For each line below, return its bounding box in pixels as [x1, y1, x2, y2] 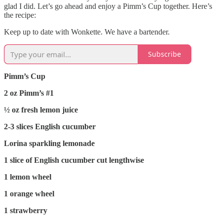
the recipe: [4, 10, 38, 19]
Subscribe [148, 49, 181, 59]
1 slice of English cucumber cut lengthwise [4, 155, 144, 164]
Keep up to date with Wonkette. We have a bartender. [4, 27, 170, 36]
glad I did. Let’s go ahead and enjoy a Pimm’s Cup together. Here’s [4, 1, 212, 10]
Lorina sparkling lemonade [4, 139, 95, 147]
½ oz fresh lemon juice [4, 105, 78, 114]
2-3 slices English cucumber [4, 122, 96, 131]
